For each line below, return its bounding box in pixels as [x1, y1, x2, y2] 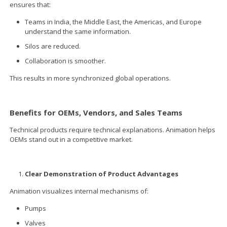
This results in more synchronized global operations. [10, 73, 171, 83]
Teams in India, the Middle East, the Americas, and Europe [25, 17, 202, 26]
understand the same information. [25, 26, 131, 36]
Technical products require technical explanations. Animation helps [10, 125, 216, 134]
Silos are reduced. [25, 41, 81, 51]
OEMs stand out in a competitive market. [10, 134, 133, 144]
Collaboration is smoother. [25, 56, 106, 65]
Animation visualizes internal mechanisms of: [10, 186, 149, 196]
